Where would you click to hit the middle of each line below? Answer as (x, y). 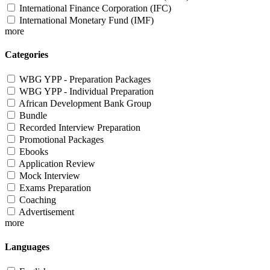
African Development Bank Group (85, 104)
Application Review (57, 164)
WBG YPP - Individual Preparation (86, 92)
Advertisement (46, 212)
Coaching (38, 200)
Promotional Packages (61, 140)
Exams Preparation (55, 188)
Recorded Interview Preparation (80, 128)
